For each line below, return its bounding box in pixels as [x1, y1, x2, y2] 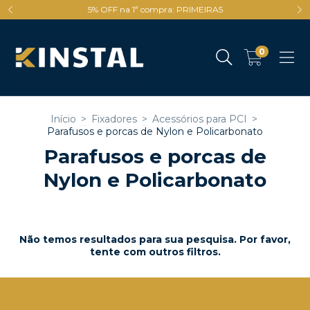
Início [51, 113, 76, 125]
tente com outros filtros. [89, 246, 221, 258]
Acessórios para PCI [152, 113, 247, 125]
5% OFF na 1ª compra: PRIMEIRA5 [87, 4, 223, 15]
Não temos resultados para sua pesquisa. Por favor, [19, 233, 291, 246]
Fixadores [91, 113, 137, 125]
